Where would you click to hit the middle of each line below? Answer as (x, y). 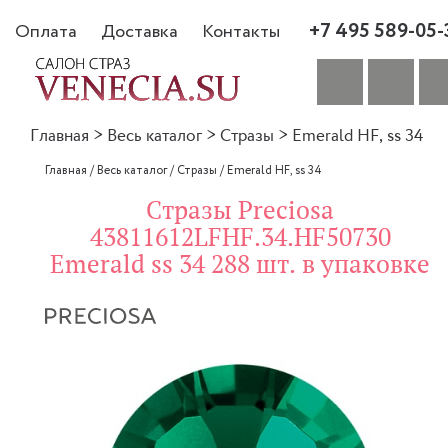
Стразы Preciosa (240, 210)
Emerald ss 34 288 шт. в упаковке (240, 264)
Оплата (46, 31)
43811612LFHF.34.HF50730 (240, 237)
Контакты (241, 31)
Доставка (139, 31)
